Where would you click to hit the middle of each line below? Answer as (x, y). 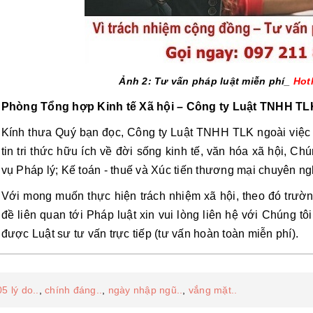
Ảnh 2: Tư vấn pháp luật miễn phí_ (206, 81)
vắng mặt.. (213, 290)
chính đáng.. (73, 290)
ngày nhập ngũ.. (145, 290)
